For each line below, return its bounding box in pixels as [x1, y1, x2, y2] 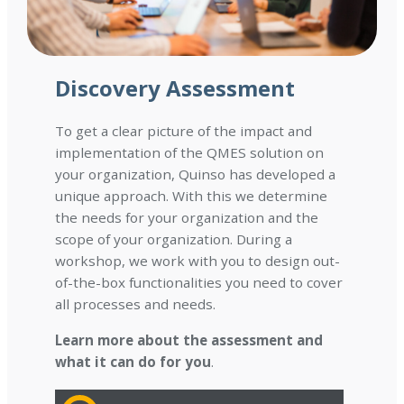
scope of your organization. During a [55, 230, 293, 249]
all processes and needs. [55, 295, 216, 314]
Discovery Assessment [55, 73, 296, 104]
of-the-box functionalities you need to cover [55, 273, 344, 292]
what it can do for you [55, 352, 212, 371]
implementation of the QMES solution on [55, 143, 325, 162]
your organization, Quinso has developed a [55, 165, 336, 184]
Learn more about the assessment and [55, 330, 324, 349]
